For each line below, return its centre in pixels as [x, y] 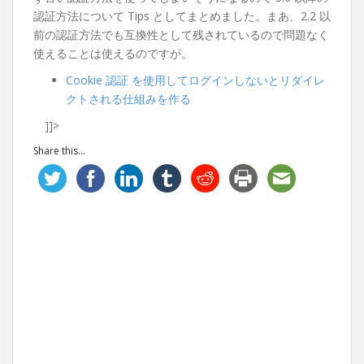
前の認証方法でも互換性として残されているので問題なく [181, 35]
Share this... [59, 151]
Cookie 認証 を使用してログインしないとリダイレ [195, 80]
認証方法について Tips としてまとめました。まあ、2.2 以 [182, 16]
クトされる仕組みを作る [128, 99]
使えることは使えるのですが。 [113, 53]
